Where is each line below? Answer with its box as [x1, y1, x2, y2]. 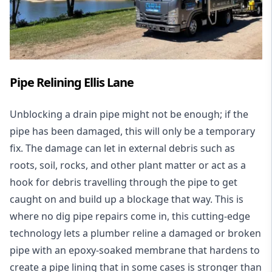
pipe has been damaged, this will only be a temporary [10, 124, 255, 138]
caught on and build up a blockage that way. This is [10, 192, 243, 206]
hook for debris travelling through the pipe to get [10, 175, 237, 189]
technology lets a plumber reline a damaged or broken [10, 226, 261, 240]
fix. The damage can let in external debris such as [10, 141, 235, 155]
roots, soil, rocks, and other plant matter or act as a [10, 158, 246, 172]
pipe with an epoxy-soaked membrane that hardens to [10, 243, 260, 257]
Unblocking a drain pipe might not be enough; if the [10, 107, 248, 121]
